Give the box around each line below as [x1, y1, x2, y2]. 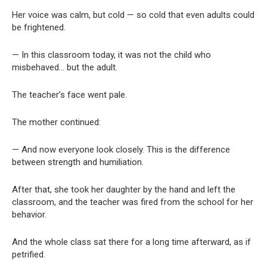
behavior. [12, 209, 46, 220]
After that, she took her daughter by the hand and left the [12, 184, 235, 195]
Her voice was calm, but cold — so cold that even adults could [12, 9, 254, 20]
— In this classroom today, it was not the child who [12, 49, 211, 60]
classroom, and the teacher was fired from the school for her [12, 196, 253, 207]
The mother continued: [12, 116, 101, 128]
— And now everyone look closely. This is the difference [12, 144, 230, 155]
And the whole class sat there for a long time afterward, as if [12, 236, 251, 247]
